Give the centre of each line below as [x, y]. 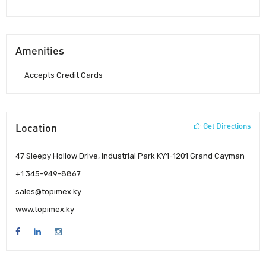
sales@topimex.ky [48, 191]
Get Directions [226, 126]
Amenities [40, 51]
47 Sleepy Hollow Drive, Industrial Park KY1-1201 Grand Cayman [130, 156]
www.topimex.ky [45, 209]
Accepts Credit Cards [64, 75]
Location [36, 128]
